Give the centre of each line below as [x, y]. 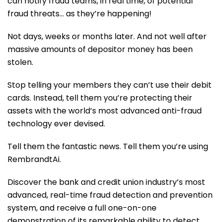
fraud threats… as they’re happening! [80, 14]
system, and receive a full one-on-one [82, 208]
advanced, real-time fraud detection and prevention [110, 195]
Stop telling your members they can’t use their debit [110, 85]
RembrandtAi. [34, 159]
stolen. [20, 62]
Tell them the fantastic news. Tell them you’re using [108, 146]
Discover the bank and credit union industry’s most [106, 182]
